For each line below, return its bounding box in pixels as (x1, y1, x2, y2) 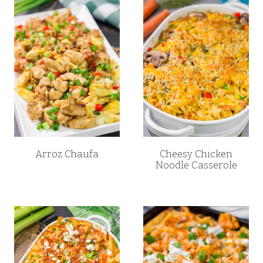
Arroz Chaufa (35, 148, 99, 161)
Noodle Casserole (155, 159, 237, 172)
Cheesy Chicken (160, 148, 232, 161)
